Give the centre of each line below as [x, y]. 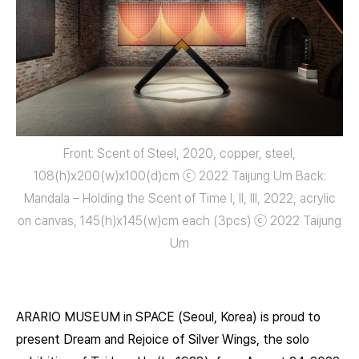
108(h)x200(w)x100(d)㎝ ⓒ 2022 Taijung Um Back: [179, 175]
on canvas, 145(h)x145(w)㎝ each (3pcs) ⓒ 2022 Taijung [179, 220]
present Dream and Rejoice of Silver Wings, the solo [163, 339]
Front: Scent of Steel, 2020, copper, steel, [179, 153]
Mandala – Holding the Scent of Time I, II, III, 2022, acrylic [179, 198]
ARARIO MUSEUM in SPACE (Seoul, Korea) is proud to [168, 317]
